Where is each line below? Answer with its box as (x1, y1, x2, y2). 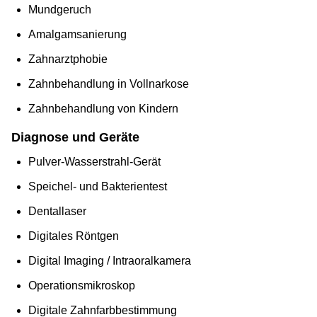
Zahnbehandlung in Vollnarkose (28, 78, 189, 91)
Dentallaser (28, 205, 86, 218)
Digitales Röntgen (28, 230, 119, 243)
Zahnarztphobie (28, 53, 108, 66)
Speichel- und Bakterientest (28, 180, 167, 193)
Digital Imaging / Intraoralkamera (28, 255, 191, 267)
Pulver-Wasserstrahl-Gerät (28, 156, 161, 168)
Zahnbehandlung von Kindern (28, 103, 178, 115)
